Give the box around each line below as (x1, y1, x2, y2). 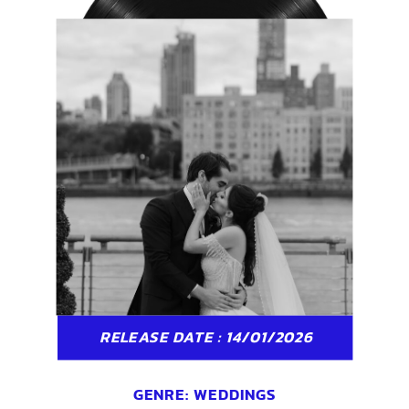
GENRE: (132, 387, 194, 403)
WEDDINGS (193, 387, 277, 403)
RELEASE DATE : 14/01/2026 (99, 330, 313, 345)
